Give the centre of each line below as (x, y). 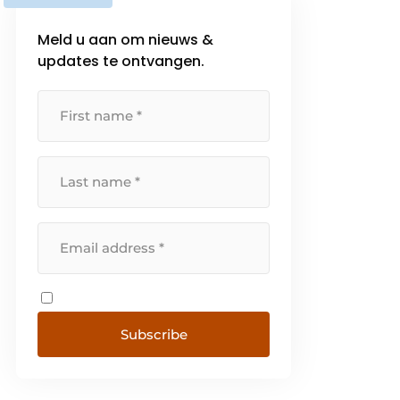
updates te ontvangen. (121, 61)
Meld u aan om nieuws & (126, 39)
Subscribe (154, 334)
